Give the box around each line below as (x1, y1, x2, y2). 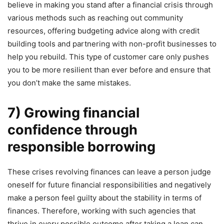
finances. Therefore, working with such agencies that (7, 205, 195, 215)
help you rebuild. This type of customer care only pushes (7, 51, 209, 61)
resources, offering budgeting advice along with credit (7, 25, 199, 35)
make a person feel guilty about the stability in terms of (7, 192, 201, 202)
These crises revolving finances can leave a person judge (7, 166, 211, 176)
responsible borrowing (7, 138, 155, 155)
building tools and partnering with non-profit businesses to (7, 38, 216, 48)
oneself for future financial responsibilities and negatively (7, 179, 211, 189)
